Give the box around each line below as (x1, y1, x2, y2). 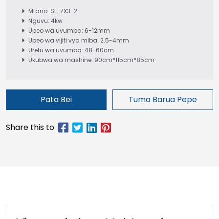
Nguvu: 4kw (28, 17, 63, 25)
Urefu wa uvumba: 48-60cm (28, 46, 114, 54)
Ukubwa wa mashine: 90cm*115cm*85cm (28, 56, 154, 64)
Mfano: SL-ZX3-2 (28, 7, 77, 15)
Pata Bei (40, 94, 72, 105)
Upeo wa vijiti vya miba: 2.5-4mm (28, 36, 129, 44)
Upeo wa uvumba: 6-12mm (28, 26, 110, 35)
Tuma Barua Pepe (128, 94, 197, 105)
